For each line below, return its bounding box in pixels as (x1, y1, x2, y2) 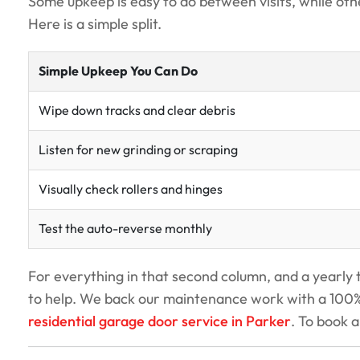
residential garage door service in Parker (28, 312, 291, 333)
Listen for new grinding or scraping (39, 141, 238, 159)
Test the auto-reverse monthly (39, 220, 212, 238)
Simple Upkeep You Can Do (39, 63, 198, 81)
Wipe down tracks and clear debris (39, 102, 235, 120)
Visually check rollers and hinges (39, 181, 223, 198)
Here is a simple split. (28, 14, 162, 35)
